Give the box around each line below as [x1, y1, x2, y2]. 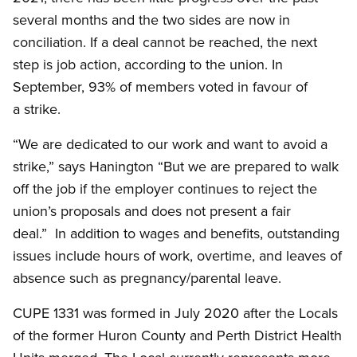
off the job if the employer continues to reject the [13, 178, 317, 199]
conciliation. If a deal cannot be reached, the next [13, 32, 317, 53]
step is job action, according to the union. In [13, 54, 283, 75]
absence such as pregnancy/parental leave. [13, 268, 281, 288]
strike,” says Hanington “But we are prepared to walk [13, 156, 339, 177]
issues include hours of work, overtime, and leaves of [13, 245, 342, 266]
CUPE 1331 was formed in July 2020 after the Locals [13, 303, 338, 324]
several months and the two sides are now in [13, 10, 290, 30]
